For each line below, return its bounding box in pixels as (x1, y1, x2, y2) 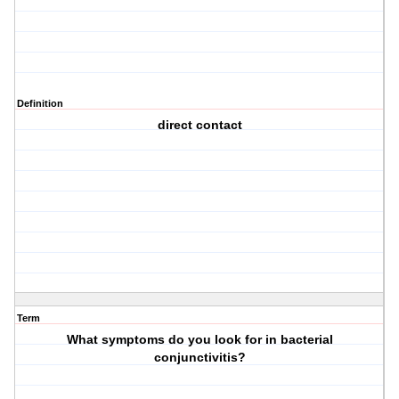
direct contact (157, 118, 242, 133)
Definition (17, 98, 63, 110)
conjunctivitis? (153, 350, 246, 365)
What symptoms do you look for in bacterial (66, 332, 333, 347)
